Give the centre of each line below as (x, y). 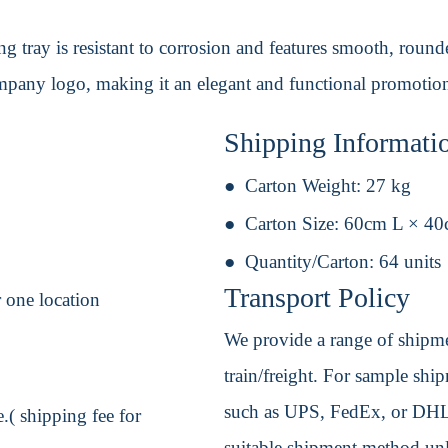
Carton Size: (294, 224)
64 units (410, 262)
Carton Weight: (305, 186)
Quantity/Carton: (312, 262)
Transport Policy (317, 298)
